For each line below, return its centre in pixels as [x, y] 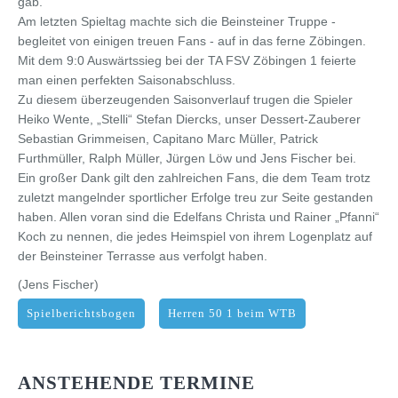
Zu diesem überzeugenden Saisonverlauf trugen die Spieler [185, 99]
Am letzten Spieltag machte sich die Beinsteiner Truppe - [177, 21]
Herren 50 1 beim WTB [232, 313]
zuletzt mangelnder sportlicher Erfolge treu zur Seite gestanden [195, 197]
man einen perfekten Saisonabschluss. [127, 80]
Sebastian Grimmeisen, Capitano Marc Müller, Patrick [168, 138]
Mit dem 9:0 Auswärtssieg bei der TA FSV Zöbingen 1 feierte [187, 60]
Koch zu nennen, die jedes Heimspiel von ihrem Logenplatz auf [195, 236]
